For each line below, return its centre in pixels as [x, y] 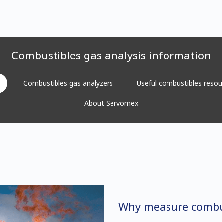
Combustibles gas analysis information [111, 55]
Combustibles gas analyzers [68, 83]
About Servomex [111, 103]
